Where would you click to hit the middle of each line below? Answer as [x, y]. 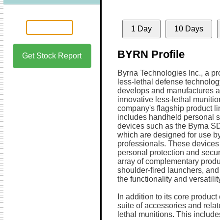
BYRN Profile [151, 54]
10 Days [189, 29]
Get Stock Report [52, 56]
